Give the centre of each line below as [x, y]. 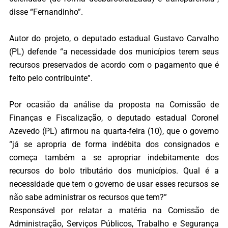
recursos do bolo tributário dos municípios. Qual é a [114, 171]
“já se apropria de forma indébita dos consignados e [114, 145]
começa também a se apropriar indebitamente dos [114, 158]
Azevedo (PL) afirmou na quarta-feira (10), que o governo [114, 131]
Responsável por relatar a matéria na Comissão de [114, 211]
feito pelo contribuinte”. [51, 78]
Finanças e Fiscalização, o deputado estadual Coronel [114, 118]
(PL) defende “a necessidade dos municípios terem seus [114, 52]
